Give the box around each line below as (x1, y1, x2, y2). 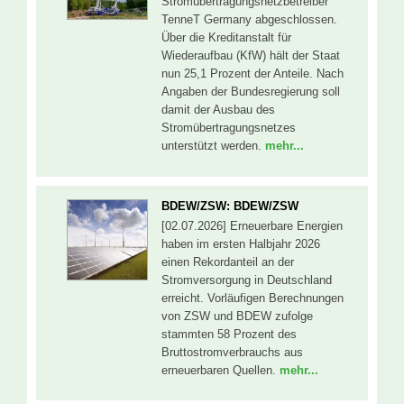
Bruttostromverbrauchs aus (161, 344, 303, 359)
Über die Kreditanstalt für (161, 31, 291, 45)
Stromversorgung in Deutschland (161, 272, 332, 287)
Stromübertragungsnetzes (161, 121, 296, 135)
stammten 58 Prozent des (161, 326, 297, 341)
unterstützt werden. (161, 139, 265, 153)
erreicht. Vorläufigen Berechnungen (161, 290, 344, 305)
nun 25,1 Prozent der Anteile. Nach (161, 67, 344, 81)
